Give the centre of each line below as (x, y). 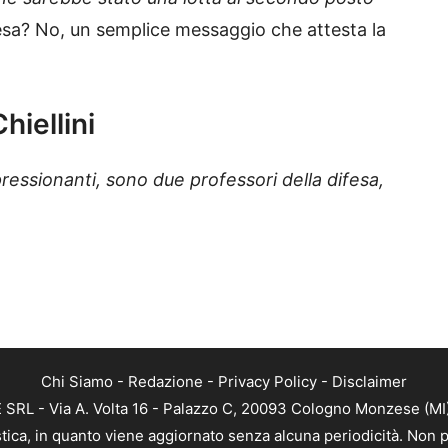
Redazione (165, 381)
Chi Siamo (77, 381)
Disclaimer (369, 381)
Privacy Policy (267, 381)
